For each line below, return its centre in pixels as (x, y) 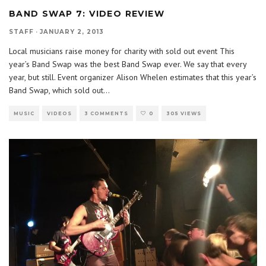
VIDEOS (59, 113)
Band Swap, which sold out (56, 90)
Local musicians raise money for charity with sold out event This (122, 51)
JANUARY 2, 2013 (72, 31)
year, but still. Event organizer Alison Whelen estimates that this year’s (133, 77)
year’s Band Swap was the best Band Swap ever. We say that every (128, 64)
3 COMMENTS (106, 113)
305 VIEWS (184, 113)
